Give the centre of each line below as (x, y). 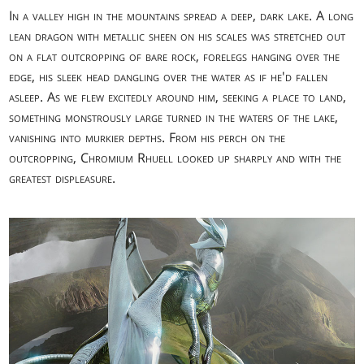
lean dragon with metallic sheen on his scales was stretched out (178, 35)
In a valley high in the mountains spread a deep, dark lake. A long (182, 15)
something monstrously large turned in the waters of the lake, (174, 117)
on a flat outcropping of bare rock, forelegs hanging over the (175, 56)
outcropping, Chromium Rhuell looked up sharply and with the (175, 157)
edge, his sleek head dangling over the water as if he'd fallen (169, 76)
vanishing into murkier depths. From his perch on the (147, 137)
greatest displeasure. (63, 178)
